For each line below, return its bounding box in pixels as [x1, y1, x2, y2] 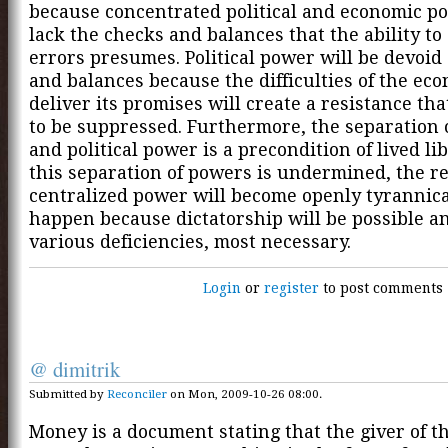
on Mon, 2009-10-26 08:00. [167, 387, 322, 402]
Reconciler [107, 387, 167, 402]
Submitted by [29, 387, 107, 402]
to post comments [319, 279, 444, 296]
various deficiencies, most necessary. [29, 231, 351, 253]
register [264, 279, 320, 296]
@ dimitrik [29, 354, 120, 383]
